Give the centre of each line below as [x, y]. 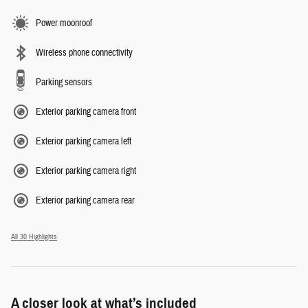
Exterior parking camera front [86, 112]
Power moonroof [64, 24]
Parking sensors [64, 83]
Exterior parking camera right [86, 172]
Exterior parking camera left [84, 142]
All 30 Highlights [34, 237]
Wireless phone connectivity [84, 53]
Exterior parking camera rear [85, 201]
